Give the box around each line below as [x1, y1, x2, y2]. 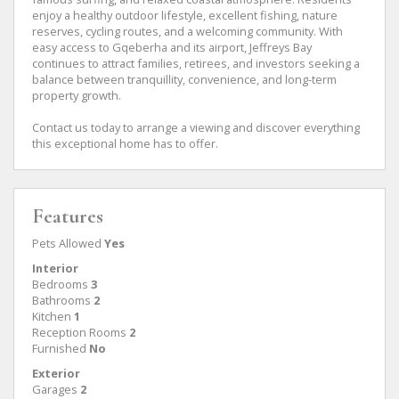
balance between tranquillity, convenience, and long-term [32, 70, 337, 87]
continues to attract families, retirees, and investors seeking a [32, 54, 360, 71]
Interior [32, 259, 78, 276]
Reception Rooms [32, 323, 126, 340]
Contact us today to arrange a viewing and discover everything [32, 118, 360, 135]
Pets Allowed [32, 234, 102, 251]
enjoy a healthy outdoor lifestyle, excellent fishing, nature [32, 6, 338, 23]
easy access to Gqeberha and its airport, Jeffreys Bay [32, 38, 312, 55]
